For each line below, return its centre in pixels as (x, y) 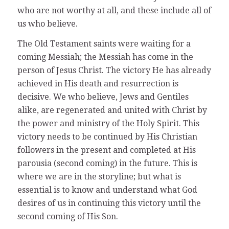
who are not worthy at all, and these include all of (114, 10)
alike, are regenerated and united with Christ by (112, 110)
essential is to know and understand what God (107, 190)
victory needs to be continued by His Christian (107, 137)
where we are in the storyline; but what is (99, 177)
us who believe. (47, 24)
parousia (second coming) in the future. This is (107, 164)
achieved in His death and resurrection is (98, 84)
